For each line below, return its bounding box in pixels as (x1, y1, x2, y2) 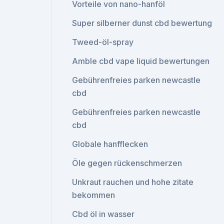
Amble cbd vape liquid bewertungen (72, 56, 210, 66)
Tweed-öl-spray (72, 37, 134, 47)
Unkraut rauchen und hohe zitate (72, 177, 194, 187)
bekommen (72, 190, 115, 200)
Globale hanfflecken (72, 139, 148, 149)
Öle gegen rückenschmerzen (72, 158, 182, 168)
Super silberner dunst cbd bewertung (72, 18, 212, 28)
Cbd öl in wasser (72, 209, 135, 219)
